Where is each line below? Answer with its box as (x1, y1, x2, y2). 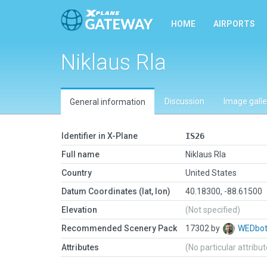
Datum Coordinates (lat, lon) (61, 187, 170, 196)
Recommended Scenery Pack (61, 223, 177, 233)
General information (70, 97, 145, 107)
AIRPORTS (213, 19, 255, 29)
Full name (61, 150, 100, 159)
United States (185, 168, 237, 178)
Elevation (61, 205, 97, 215)
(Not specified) (185, 205, 240, 215)
